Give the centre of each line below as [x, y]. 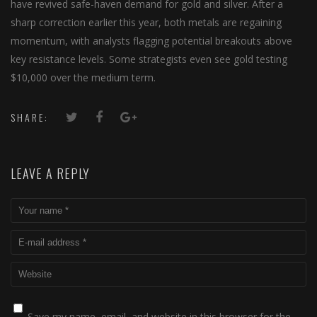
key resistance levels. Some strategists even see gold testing [149, 59]
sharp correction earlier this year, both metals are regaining [146, 22]
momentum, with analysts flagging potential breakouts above [151, 41]
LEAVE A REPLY [50, 173]
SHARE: [30, 117]
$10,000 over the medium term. [83, 77]
